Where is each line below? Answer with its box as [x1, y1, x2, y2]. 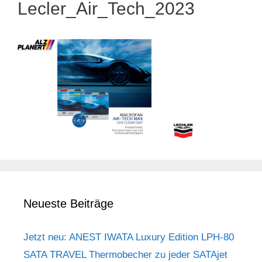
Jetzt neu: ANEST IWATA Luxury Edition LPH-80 [23, 231, 234, 243]
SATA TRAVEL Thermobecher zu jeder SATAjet [23, 249, 227, 260]
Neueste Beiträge [23, 196, 113, 210]
